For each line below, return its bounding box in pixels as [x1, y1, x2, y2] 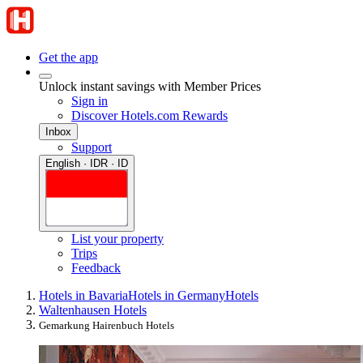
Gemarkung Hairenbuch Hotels [39, 319, 174, 332]
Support [71, 140, 112, 154]
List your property [71, 232, 164, 246]
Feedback [71, 261, 121, 275]
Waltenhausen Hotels [39, 303, 147, 318]
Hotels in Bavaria [39, 288, 128, 303]
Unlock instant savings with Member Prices [39, 79, 261, 93]
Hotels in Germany [128, 288, 225, 303]
